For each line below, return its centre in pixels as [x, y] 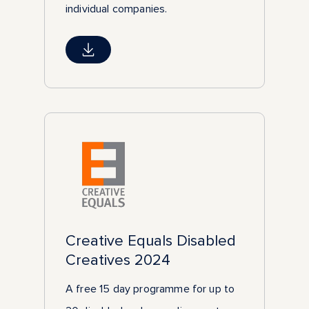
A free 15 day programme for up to [150, 289]
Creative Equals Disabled [151, 240]
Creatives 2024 [118, 260]
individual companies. [117, 9]
